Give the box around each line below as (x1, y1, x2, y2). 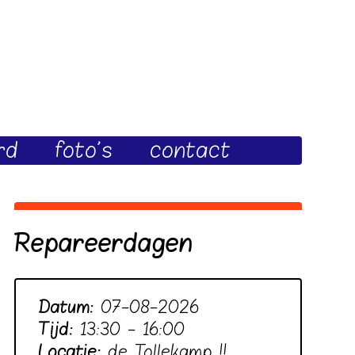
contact (150, 136, 231, 166)
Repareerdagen (13, 227, 192, 261)
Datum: (37, 296, 101, 319)
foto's (55, 136, 113, 166)
